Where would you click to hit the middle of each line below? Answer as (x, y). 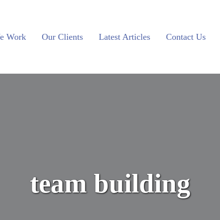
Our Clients (62, 37)
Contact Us (186, 37)
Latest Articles (124, 37)
